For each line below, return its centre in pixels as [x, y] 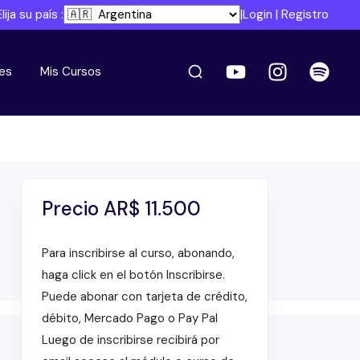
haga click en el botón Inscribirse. [133, 274]
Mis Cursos [70, 72]
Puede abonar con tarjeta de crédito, [144, 296]
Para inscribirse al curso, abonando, [138, 253]
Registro [305, 14]
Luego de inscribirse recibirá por [130, 340]
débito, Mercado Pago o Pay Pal [129, 318]
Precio [72, 208]
